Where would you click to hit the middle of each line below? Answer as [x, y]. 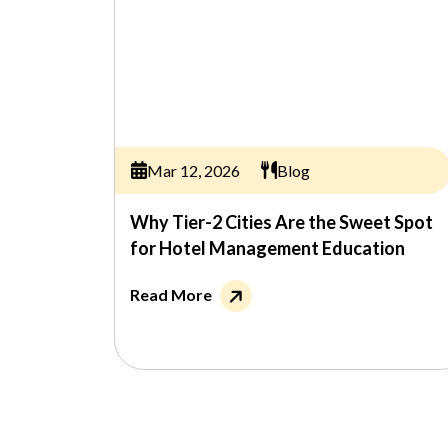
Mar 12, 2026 [193, 170]
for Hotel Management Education [267, 248]
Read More [171, 294]
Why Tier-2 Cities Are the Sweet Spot [281, 222]
